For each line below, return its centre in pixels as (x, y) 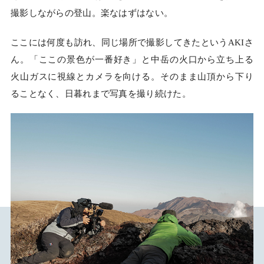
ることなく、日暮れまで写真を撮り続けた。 (100, 94)
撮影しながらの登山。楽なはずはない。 (92, 13)
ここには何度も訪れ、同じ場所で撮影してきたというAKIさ (132, 43)
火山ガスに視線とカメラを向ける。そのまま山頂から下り (132, 77)
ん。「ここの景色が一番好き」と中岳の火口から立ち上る (132, 60)
